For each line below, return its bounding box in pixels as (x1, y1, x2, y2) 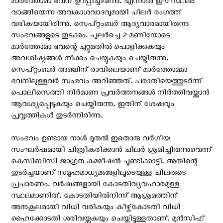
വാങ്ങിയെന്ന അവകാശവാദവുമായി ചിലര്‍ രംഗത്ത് (11, 7, 181, 20)
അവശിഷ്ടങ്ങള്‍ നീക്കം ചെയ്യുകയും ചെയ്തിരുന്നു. (11, 53, 168, 66)
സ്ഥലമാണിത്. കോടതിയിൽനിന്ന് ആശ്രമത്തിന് (11, 191, 177, 203)
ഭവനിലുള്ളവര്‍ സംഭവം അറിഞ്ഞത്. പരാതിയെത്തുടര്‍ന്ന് (11, 76, 202, 89)
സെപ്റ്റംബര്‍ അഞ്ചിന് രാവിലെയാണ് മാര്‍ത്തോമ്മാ (11, 65, 187, 77)
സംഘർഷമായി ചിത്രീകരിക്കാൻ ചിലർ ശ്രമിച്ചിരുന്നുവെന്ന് (11, 145, 212, 157)
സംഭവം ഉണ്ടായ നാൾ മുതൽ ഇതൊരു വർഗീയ (11, 133, 170, 146)
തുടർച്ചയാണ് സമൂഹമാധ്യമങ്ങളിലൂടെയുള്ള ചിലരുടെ (11, 168, 186, 180)
